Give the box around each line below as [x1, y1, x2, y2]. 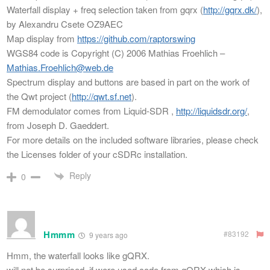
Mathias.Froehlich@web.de [7, 60, 113, 74]
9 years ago [87, 230, 128, 240]
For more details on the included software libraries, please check [7, 133, 259, 146]
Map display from [7, 31, 77, 45]
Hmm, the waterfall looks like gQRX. [7, 249, 149, 262]
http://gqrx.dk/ [203, 2, 257, 16]
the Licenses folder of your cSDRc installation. [7, 147, 187, 160]
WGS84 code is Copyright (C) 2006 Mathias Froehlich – [7, 46, 225, 59]
